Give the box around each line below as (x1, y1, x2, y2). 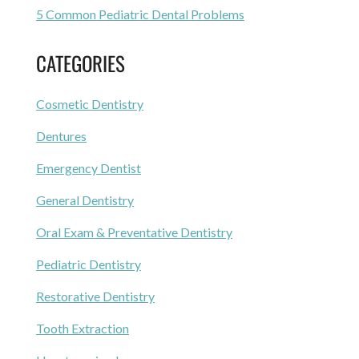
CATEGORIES (36, 47, 125, 78)
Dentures (36, 127, 87, 143)
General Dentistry (36, 192, 134, 208)
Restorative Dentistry (36, 288, 155, 304)
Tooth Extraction (36, 320, 129, 336)
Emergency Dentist (36, 159, 141, 175)
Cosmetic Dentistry (36, 95, 143, 111)
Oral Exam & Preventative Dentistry (36, 224, 232, 240)
